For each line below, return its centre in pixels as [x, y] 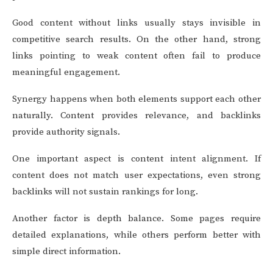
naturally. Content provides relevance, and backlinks [136, 115]
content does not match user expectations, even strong [136, 175]
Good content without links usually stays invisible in [136, 23]
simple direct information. [66, 251]
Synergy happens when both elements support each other [136, 99]
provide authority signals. [66, 132]
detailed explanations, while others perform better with [136, 235]
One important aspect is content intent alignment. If [136, 159]
